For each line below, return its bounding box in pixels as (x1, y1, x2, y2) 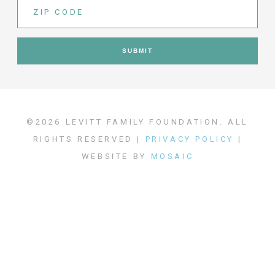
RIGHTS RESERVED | (33, 134, 145, 144)
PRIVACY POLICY (145, 134, 234, 144)
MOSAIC (150, 152, 194, 161)
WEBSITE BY (81, 152, 151, 161)
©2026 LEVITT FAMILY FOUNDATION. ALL (26, 117, 249, 127)
